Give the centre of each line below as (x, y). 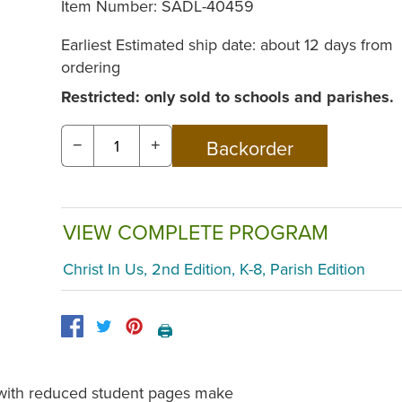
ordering (91, 67)
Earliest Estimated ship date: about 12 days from (227, 45)
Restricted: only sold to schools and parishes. (227, 97)
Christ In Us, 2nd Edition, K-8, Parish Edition (214, 268)
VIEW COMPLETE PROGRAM (196, 232)
